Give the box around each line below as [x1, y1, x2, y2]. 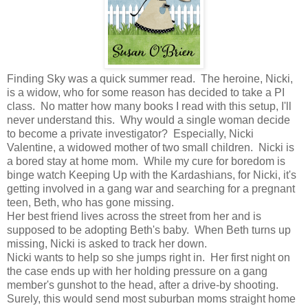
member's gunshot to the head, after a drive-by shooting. [7, 279, 281, 291]
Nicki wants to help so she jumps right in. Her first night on [7, 252, 290, 264]
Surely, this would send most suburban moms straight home [7, 293, 296, 305]
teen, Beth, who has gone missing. [7, 197, 174, 209]
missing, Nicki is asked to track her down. [7, 238, 207, 250]
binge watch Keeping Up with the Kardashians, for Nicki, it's [7, 169, 296, 181]
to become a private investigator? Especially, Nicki [7, 128, 254, 140]
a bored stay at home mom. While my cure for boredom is [7, 155, 285, 168]
